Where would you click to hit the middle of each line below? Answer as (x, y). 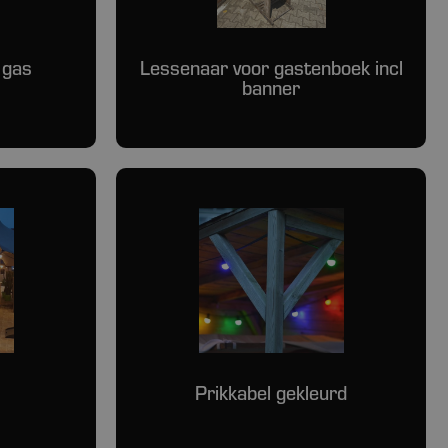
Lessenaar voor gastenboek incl (271, 67)
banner (271, 87)
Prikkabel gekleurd (271, 392)
